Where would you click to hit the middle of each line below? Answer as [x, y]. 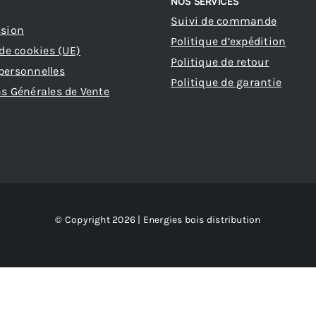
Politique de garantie [226, 83]
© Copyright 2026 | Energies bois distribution [158, 220]
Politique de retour [220, 62]
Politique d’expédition [229, 42]
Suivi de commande [224, 21]
